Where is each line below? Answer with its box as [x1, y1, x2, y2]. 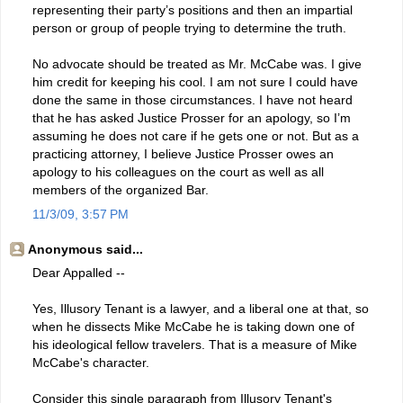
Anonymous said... [28, 242, 143, 257]
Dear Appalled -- [32, 264, 125, 280]
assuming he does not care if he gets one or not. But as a [32, 128, 359, 143]
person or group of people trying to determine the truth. [32, 20, 346, 35]
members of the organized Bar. [32, 182, 209, 197]
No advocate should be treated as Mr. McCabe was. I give [32, 56, 362, 71]
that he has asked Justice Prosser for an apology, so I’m [32, 110, 351, 125]
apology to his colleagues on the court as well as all [32, 164, 324, 179]
